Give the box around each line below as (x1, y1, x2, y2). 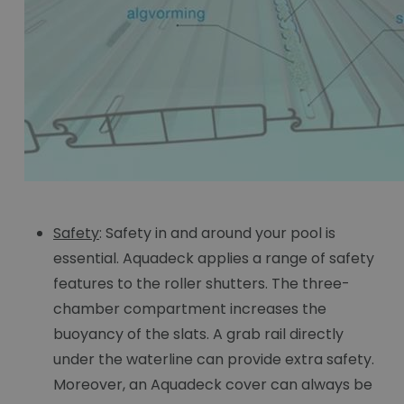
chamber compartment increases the (53, 298, 326, 320)
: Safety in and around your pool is (99, 223, 335, 244)
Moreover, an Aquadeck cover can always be (53, 374, 372, 396)
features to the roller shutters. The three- (53, 273, 350, 295)
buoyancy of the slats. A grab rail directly (53, 324, 344, 345)
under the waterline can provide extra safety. (53, 349, 374, 371)
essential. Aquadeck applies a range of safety (53, 248, 374, 270)
